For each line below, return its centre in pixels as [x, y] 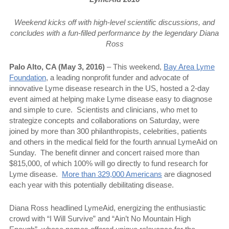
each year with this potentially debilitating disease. [91, 185]
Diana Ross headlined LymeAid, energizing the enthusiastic [108, 208]
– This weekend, [134, 66]
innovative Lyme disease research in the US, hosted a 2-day [109, 88]
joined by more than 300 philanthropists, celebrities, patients [108, 131]
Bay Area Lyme [189, 66]
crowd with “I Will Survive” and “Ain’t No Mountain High [100, 218]
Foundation [28, 77]
